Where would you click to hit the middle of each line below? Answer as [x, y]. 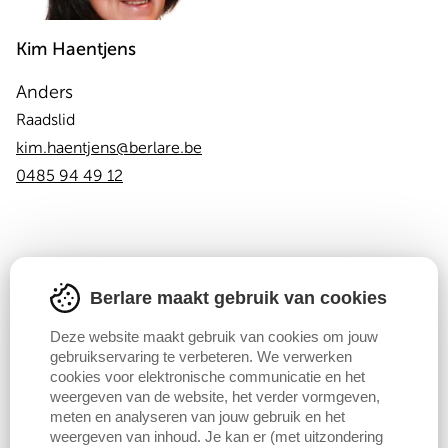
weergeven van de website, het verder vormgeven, [215, 396]
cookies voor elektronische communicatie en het [207, 376]
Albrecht [51, 415]
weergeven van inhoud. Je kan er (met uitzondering [216, 436]
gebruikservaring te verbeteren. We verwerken [201, 356]
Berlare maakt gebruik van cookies [238, 297]
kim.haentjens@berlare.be [109, 148]
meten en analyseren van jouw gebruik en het [197, 416]
